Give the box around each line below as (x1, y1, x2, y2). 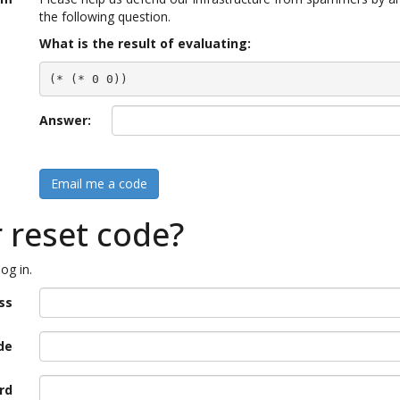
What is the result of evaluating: (39, 35, 251, 52)
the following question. (39, 8, 171, 25)
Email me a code (51, 175, 147, 192)
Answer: (39, 112, 91, 129)
